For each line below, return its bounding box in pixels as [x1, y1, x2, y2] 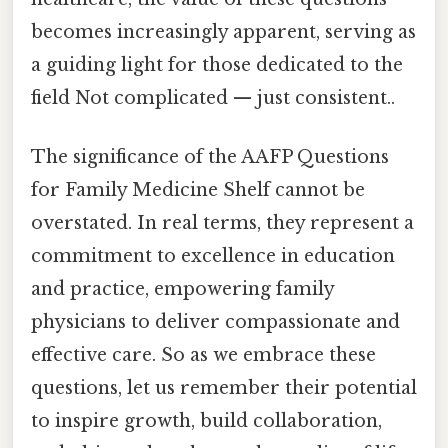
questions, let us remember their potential [31, 376, 417, 399]
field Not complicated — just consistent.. [31, 86, 395, 109]
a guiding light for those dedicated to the [31, 53, 403, 76]
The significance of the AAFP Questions [31, 145, 389, 168]
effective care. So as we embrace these [31, 343, 376, 366]
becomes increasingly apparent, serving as [31, 20, 416, 43]
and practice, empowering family [31, 277, 334, 300]
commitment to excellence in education [31, 244, 395, 267]
